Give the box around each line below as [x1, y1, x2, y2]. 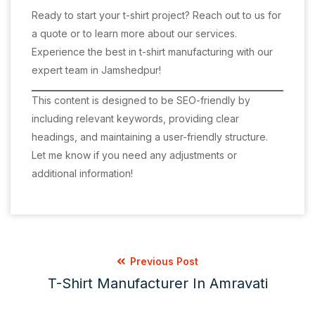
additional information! [32, 167, 133, 179]
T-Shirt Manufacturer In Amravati [47, 275, 268, 292]
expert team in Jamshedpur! [32, 64, 161, 76]
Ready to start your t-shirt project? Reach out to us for [32, 9, 281, 21]
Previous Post [127, 255, 198, 267]
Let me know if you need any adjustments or [32, 149, 237, 161]
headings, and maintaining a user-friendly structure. [32, 131, 268, 143]
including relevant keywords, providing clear [32, 112, 239, 124]
